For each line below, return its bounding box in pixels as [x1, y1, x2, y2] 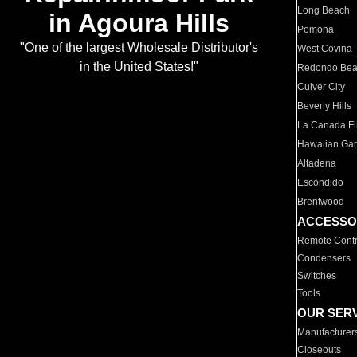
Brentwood [297, 196, 345, 207]
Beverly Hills [297, 100, 352, 112]
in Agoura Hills [48, 9, 229, 38]
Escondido [297, 177, 344, 188]
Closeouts [297, 344, 342, 355]
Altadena [297, 158, 337, 169]
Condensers [297, 253, 351, 264]
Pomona [297, 24, 335, 35]
